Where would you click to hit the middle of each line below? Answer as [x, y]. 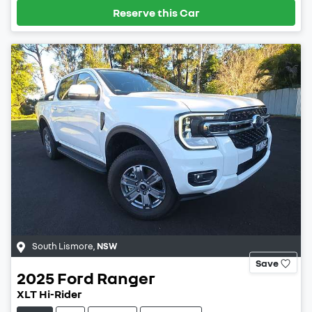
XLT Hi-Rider [49, 294]
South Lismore [63, 245]
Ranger [126, 277]
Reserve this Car [156, 13]
